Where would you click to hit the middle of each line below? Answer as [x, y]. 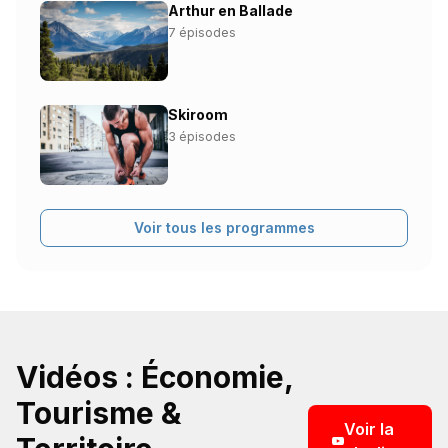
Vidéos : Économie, [154, 377]
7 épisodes [202, 33]
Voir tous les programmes [224, 228]
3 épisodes [202, 137]
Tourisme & [98, 413]
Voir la [368, 429]
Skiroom [198, 115]
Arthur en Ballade [230, 11]
